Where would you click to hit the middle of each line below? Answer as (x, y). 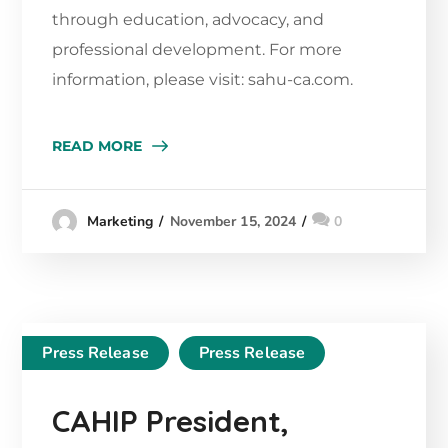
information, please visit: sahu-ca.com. (205, 80)
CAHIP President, (171, 421)
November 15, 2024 (233, 222)
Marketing (120, 222)
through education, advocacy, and (188, 20)
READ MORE (97, 146)
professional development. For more (197, 50)
